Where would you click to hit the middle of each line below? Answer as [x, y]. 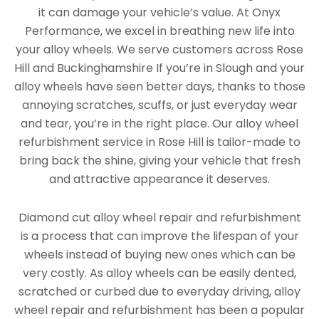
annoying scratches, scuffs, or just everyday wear [159, 105]
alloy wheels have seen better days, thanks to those [159, 87]
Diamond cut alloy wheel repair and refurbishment [159, 218]
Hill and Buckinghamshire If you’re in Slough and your [159, 68]
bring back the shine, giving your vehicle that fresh [159, 161]
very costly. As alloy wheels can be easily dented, [159, 273]
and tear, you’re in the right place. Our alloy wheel [159, 124]
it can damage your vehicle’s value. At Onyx [159, 13]
